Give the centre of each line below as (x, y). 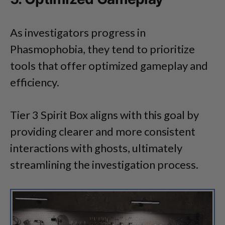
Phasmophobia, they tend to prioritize (102, 49)
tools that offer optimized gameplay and (109, 66)
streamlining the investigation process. (104, 165)
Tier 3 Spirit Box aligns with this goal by (104, 115)
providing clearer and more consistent (103, 132)
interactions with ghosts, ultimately (96, 148)
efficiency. (35, 82)
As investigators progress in (78, 33)
